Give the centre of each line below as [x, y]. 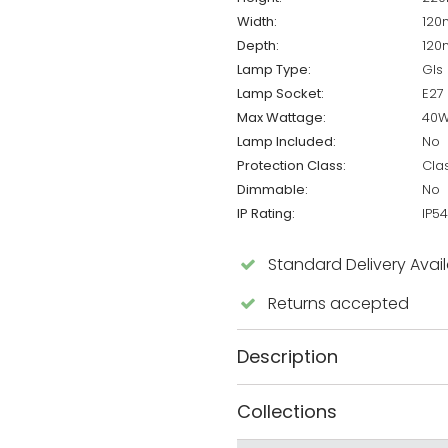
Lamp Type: [273, 70]
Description [287, 357]
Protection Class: [291, 166]
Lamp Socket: [280, 94]
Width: [256, 22]
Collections [286, 412]
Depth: [257, 46]
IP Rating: [265, 214]
